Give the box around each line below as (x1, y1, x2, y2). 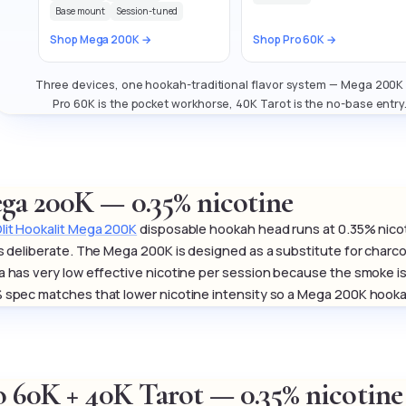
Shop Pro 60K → (253, 32, 337, 48)
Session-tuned (116, 5, 179, 18)
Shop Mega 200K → (50, 32, 151, 48)
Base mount (55, 5, 106, 18)
